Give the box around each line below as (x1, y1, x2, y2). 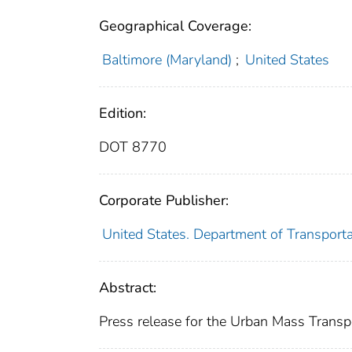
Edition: (99, 103, 146, 123)
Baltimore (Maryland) (101, 49, 232, 69)
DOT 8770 (99, 137, 167, 156)
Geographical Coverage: (99, 16, 251, 35)
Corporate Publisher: (99, 190, 229, 210)
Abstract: (99, 277, 156, 297)
